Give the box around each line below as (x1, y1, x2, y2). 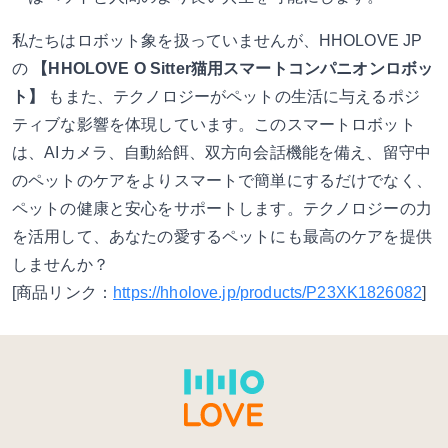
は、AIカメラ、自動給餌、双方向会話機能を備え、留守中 (12, 144, 432, 161)
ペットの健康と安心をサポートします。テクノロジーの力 (12, 200, 432, 217)
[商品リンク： (12, 284, 114, 301)
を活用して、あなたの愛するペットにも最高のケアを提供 (12, 228, 432, 245)
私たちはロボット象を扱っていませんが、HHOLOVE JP (12, 32, 423, 49)
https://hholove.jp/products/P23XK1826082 (113, 284, 423, 301)
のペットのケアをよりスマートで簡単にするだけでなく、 (12, 172, 432, 189)
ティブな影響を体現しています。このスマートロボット (12, 116, 416, 133)
